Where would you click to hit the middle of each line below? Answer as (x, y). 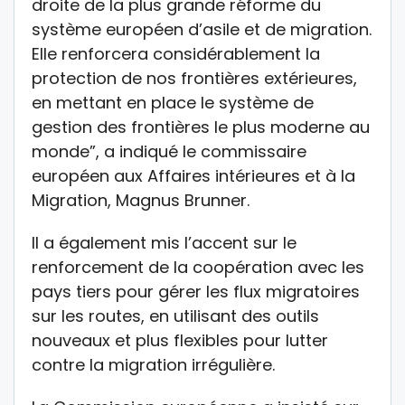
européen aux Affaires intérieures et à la (193, 175)
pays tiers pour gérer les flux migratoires (196, 291)
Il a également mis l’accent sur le (164, 242)
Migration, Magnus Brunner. (141, 200)
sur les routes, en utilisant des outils (175, 316)
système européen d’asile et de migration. (202, 29)
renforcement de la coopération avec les (198, 267)
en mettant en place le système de (173, 102)
